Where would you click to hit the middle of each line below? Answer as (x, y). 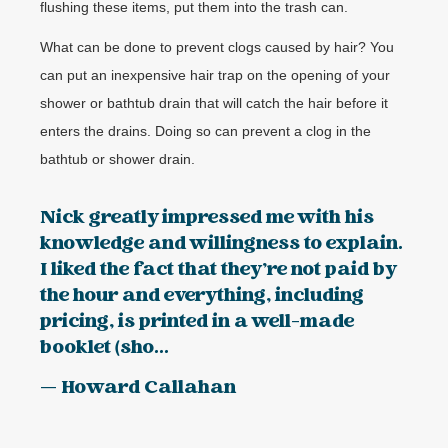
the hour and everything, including (202, 296)
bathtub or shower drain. (117, 159)
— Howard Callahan (138, 388)
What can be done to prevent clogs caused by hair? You (217, 47)
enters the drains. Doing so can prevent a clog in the (205, 131)
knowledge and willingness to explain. (221, 244)
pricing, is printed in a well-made (197, 322)
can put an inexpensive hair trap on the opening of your (215, 75)
